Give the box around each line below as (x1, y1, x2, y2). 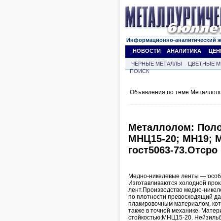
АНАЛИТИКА (167, 48, 201, 54)
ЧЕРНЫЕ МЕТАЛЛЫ (131, 61, 182, 67)
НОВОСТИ (133, 48, 161, 54)
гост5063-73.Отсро (128, 145, 218, 156)
